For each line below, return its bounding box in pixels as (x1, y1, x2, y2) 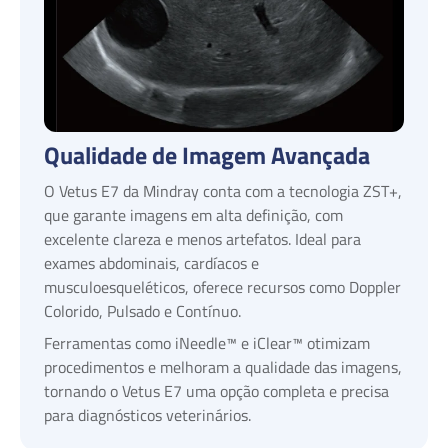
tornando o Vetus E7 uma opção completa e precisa (44, 379, 389, 404)
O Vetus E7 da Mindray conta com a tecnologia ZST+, (44, 179, 402, 204)
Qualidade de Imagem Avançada (44, 137, 370, 174)
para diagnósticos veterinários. (44, 403, 251, 428)
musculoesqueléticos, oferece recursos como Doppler (44, 275, 401, 300)
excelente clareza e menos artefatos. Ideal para (44, 227, 361, 252)
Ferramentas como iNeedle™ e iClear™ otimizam (44, 331, 370, 356)
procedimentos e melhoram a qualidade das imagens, (44, 355, 402, 380)
